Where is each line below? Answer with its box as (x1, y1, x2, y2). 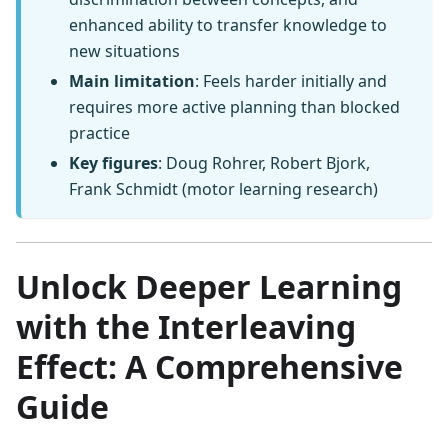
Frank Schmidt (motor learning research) (69, 178, 378, 201)
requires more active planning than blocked (69, 96, 400, 119)
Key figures (69, 152, 158, 175)
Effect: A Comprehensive (16, 345, 403, 389)
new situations (69, 40, 180, 63)
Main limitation (69, 70, 195, 93)
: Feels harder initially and (195, 70, 387, 93)
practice (69, 122, 130, 145)
